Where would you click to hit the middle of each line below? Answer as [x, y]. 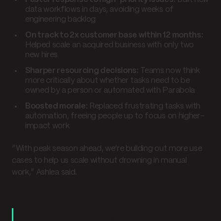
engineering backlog [60, 19]
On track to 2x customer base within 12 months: [114, 35]
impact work [47, 126]
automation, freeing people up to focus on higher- [115, 116]
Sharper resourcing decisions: [82, 71]
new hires [42, 55]
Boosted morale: [56, 106]
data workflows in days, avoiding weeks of [99, 9]
